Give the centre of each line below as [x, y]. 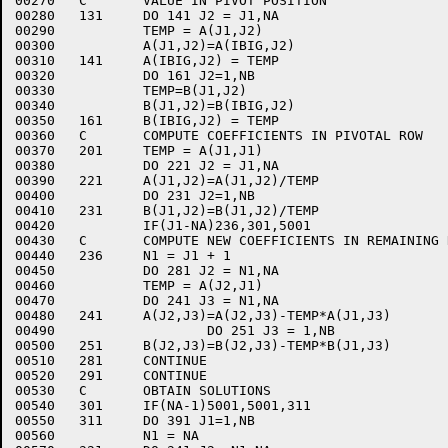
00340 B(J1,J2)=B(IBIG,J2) [35, 105]
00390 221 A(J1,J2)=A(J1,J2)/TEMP [35, 180]
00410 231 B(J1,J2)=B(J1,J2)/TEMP [35, 210]
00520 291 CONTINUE [35, 375]
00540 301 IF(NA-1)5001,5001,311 [35, 405]
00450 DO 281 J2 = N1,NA [35, 270]
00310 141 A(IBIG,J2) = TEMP [35, 60]
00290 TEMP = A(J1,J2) [35, 30]
